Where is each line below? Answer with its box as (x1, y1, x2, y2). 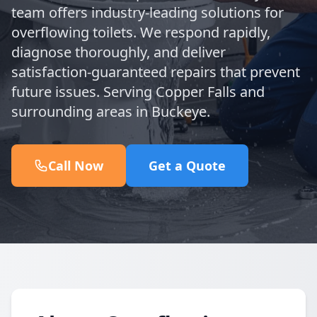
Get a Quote (149, 157, 226, 174)
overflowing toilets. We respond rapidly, (11, 23, 270, 42)
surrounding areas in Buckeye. (11, 102, 210, 121)
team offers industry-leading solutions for (11, 3, 284, 22)
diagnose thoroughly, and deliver (11, 42, 226, 62)
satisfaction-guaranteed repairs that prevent (11, 62, 300, 81)
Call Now (48, 157, 103, 174)
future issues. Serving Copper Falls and (11, 82, 265, 101)
